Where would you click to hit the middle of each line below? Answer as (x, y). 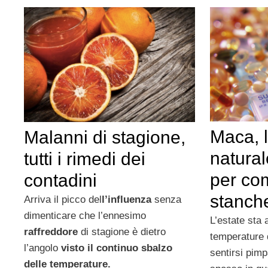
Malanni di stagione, (105, 138)
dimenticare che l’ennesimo (85, 216)
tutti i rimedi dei (85, 159)
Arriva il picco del (63, 200)
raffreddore (51, 232)
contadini (60, 181)
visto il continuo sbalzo (117, 248)
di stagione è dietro (122, 232)
